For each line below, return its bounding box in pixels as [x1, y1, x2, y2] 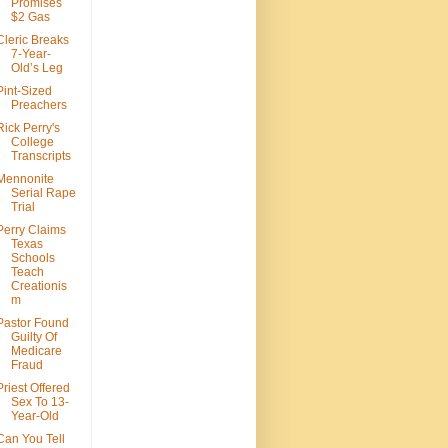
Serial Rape [10, 186, 76, 201]
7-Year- [10, 47, 51, 62]
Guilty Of [10, 330, 57, 345]
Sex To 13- [10, 395, 69, 410]
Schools [10, 251, 55, 266]
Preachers [10, 98, 67, 113]
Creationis [10, 279, 67, 294]
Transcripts [10, 149, 71, 164]
